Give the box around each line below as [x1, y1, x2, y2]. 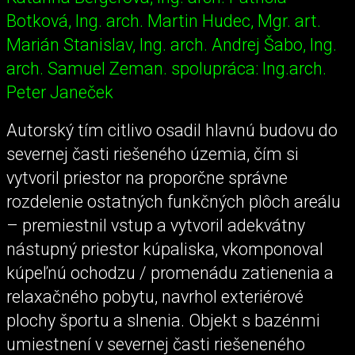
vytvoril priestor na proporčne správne [6, 167, 288, 188]
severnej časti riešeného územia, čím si [6, 143, 299, 164]
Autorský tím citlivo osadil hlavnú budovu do [6, 120, 338, 140]
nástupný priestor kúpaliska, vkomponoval [6, 239, 323, 259]
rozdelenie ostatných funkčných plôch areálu [6, 191, 341, 212]
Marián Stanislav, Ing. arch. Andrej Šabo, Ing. [6, 35, 337, 55]
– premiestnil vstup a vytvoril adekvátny [6, 215, 305, 235]
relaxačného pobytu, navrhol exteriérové [6, 286, 303, 307]
